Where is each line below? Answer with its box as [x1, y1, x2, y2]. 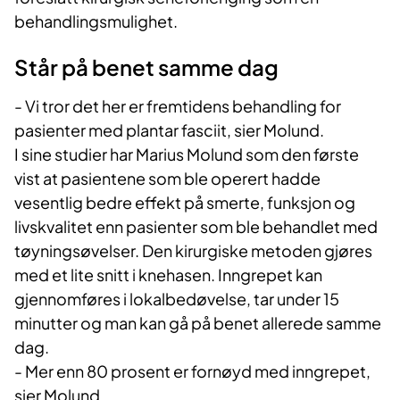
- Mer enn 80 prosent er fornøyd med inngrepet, [14, 360, 371, 381]
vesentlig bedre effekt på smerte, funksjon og [14, 191, 355, 212]
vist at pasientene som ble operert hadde [14, 167, 321, 188]
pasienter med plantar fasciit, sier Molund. [14, 119, 324, 140]
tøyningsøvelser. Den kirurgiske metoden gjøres [14, 239, 372, 261]
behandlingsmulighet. [14, 10, 178, 31]
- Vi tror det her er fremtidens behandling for [14, 95, 341, 116]
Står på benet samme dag [14, 53, 279, 80]
